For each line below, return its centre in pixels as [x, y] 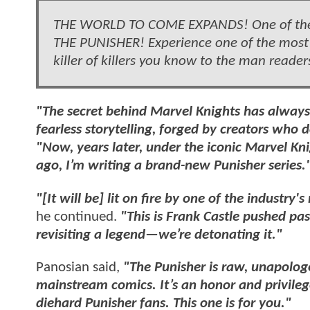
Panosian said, [80, 268]
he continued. [78, 217]
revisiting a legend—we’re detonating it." [159, 235]
